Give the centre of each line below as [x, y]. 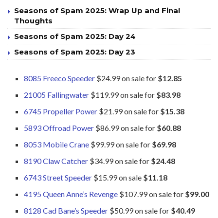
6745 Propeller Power [61, 111]
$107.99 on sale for [152, 194]
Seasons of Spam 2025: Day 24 [75, 36]
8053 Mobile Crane [57, 144]
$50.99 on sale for [140, 210]
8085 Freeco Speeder [60, 78]
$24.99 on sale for [127, 78]
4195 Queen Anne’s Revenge [71, 194]
